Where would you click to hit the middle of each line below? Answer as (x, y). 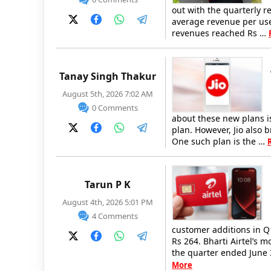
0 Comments (115, 108)
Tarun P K (108, 184)
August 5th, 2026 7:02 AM (108, 94)
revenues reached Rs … (220, 33)
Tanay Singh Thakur (108, 76)
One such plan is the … (220, 141)
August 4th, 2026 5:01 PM (108, 202)
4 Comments (115, 216)
